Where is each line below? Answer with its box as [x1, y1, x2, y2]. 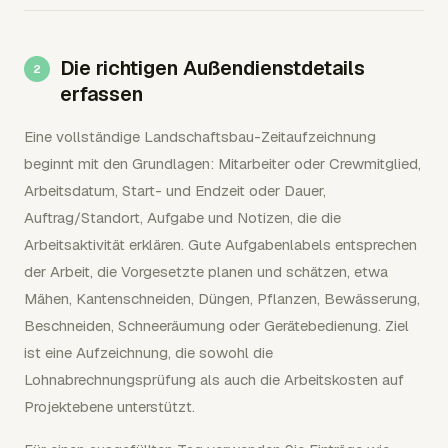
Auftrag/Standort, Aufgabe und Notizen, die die [24, 207, 341, 227]
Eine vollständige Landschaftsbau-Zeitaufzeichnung [24, 126, 376, 146]
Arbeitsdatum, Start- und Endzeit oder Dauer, [24, 180, 326, 200]
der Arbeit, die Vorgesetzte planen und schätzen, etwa [24, 261, 388, 281]
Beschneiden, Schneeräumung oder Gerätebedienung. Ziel [24, 315, 409, 335]
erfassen [60, 80, 143, 107]
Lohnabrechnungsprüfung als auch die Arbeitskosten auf [24, 369, 404, 389]
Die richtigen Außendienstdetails [60, 54, 365, 81]
